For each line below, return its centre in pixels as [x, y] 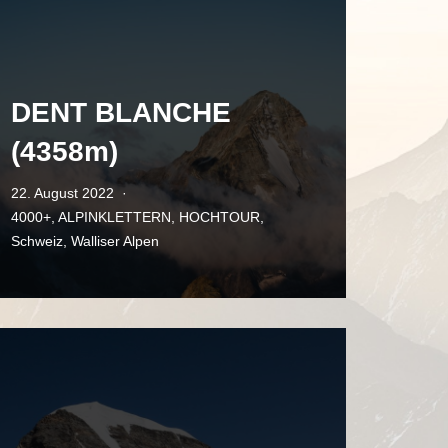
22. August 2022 [62, 193]
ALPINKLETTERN [114, 217]
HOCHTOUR [219, 217]
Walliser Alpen [115, 241]
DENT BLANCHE [121, 112]
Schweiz [37, 241]
